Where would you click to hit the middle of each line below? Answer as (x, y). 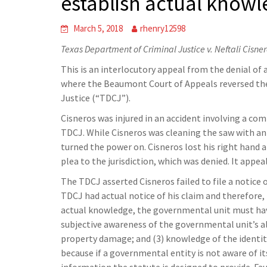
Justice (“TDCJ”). (96, 98)
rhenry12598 (163, 28)
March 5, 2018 (98, 28)
